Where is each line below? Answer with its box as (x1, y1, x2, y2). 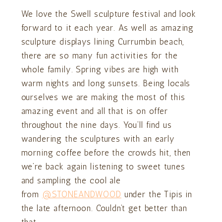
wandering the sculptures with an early (21, 133, 175, 144)
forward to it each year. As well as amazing (21, 22, 194, 33)
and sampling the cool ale (21, 175, 121, 185)
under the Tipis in (121, 189, 193, 199)
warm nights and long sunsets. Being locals (21, 78, 191, 88)
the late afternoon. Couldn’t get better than (21, 203, 187, 213)
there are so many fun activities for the (21, 50, 178, 60)
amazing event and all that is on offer (21, 106, 168, 116)
